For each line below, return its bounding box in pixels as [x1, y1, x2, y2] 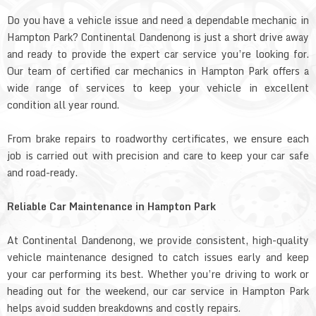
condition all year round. [7, 96, 119, 113]
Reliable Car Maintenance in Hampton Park [7, 197, 216, 214]
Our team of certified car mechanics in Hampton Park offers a [7, 62, 309, 79]
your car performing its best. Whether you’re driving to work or [7, 265, 309, 282]
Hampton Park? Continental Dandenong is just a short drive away [7, 28, 309, 45]
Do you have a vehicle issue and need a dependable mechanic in [7, 11, 309, 28]
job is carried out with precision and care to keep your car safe [7, 147, 309, 164]
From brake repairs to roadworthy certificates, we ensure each [7, 130, 309, 147]
